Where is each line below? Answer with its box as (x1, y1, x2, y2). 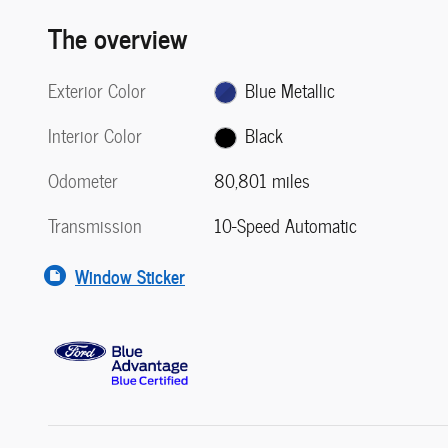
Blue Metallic (244, 75, 335, 105)
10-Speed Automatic (214, 211, 358, 241)
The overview (48, 14, 187, 58)
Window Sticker (75, 261, 185, 291)
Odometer (48, 166, 118, 196)
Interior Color (48, 120, 142, 150)
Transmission (48, 211, 142, 241)
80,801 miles (214, 166, 311, 196)
